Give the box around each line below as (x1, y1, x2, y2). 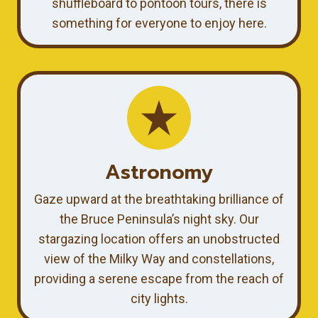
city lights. (130, 290, 188, 306)
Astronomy (105, 156, 213, 187)
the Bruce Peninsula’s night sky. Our (59, 211, 259, 226)
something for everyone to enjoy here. (51, 15, 267, 31)
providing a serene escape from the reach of (34, 270, 284, 286)
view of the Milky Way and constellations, (44, 251, 274, 266)
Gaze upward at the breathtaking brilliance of (34, 191, 284, 207)
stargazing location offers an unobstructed (38, 231, 280, 246)
